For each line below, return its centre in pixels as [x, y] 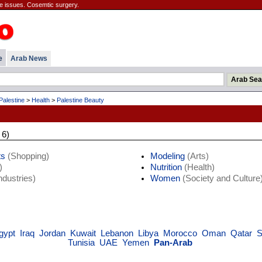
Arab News [29, 58]
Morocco [180, 233]
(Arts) [196, 156]
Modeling [167, 156]
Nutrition [166, 167]
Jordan [52, 233]
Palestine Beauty [80, 100]
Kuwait [83, 233]
